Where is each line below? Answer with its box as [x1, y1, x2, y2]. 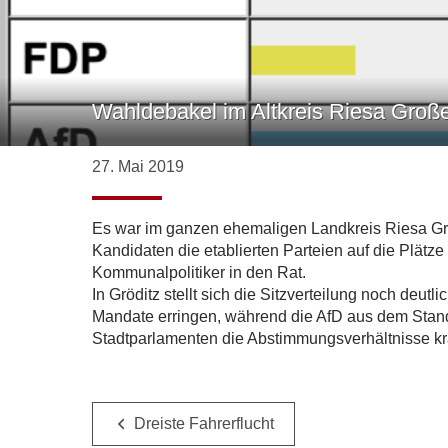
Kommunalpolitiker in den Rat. [92, 264, 306, 281]
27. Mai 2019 [92, 158, 184, 175]
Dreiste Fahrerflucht [134, 415, 274, 432]
